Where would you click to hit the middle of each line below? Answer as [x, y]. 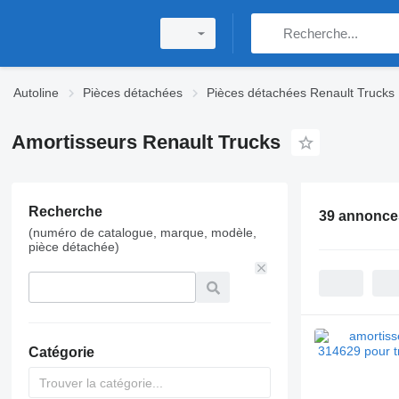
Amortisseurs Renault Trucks [146, 142]
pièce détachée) [73, 247]
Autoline [36, 93]
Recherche [65, 212]
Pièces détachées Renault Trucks [301, 93]
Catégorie [61, 352]
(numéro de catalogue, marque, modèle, [142, 232]
